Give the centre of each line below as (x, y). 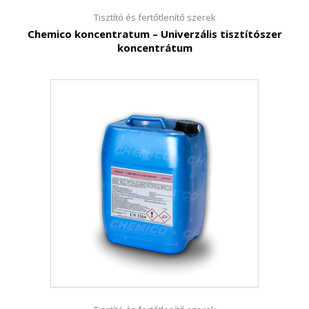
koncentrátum (154, 48)
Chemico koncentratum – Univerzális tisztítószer (154, 34)
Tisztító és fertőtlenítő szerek (154, 17)
